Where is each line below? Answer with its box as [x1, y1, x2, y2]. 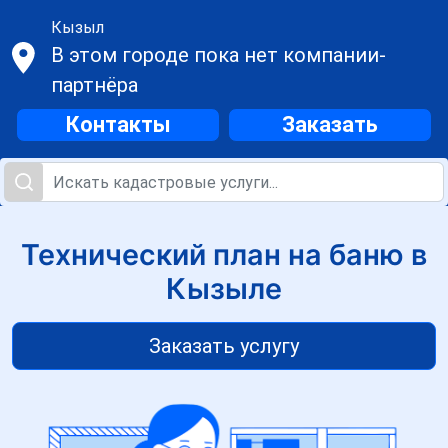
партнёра [50, 73, 138, 97]
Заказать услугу [149, 334, 299, 358]
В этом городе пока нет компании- [50, 43, 386, 67]
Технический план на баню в [21, 237, 427, 272]
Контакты [65, 112, 171, 137]
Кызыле [166, 271, 282, 306]
